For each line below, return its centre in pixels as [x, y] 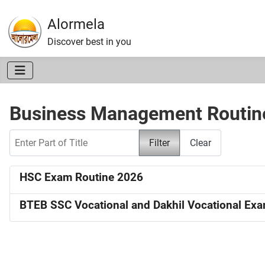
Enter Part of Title [45, 136]
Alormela [76, 24]
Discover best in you [89, 42]
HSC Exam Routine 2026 [81, 178]
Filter [159, 143]
